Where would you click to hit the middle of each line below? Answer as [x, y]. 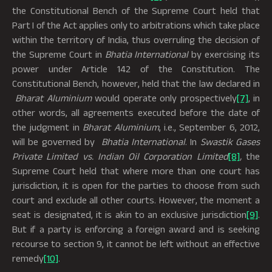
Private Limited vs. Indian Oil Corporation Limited [120, 156]
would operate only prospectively [164, 98]
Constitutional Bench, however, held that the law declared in [136, 83]
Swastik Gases [230, 141]
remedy [28, 258]
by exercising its [224, 54]
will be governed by [57, 141]
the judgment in [48, 127]
